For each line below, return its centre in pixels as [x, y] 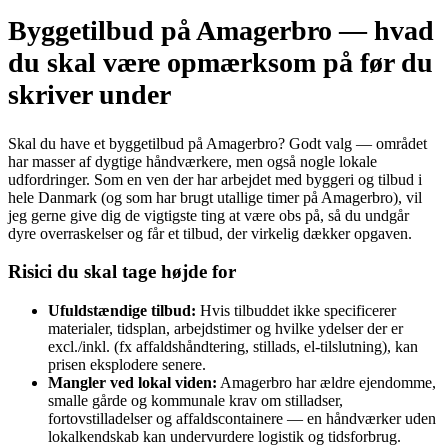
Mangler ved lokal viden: [132, 382]
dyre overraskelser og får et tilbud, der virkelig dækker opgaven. [210, 233]
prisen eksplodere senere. [127, 364]
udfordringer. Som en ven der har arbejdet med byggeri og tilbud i [215, 179]
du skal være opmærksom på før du [220, 63]
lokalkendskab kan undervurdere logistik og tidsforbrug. [224, 436]
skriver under [89, 95]
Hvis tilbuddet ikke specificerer [296, 310]
